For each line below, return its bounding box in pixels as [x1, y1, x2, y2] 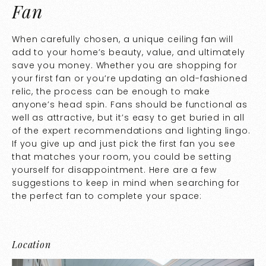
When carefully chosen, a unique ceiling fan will [12, 33, 233, 45]
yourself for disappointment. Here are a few [12, 164, 217, 176]
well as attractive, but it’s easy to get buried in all [12, 112, 245, 123]
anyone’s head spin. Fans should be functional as [12, 99, 248, 110]
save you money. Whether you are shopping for [12, 59, 237, 71]
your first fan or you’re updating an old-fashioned [12, 72, 248, 84]
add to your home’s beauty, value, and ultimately [12, 46, 245, 58]
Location [12, 237, 51, 251]
